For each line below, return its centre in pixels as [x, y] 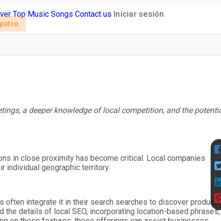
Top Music [31, 14]
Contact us [93, 14]
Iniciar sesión [139, 14]
